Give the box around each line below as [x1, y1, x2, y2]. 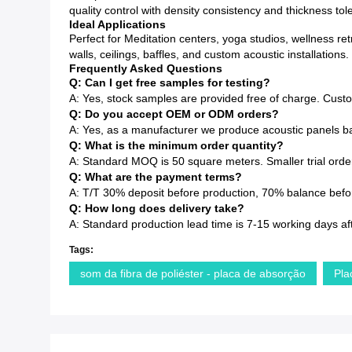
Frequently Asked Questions [69, 62, 222, 75]
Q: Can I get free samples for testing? [69, 76, 270, 90]
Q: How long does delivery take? [69, 202, 244, 215]
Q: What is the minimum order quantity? [69, 139, 284, 152]
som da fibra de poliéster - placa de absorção [80, 267, 306, 280]
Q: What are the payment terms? [69, 170, 242, 184]
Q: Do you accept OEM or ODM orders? [69, 108, 279, 121]
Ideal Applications [69, 18, 166, 31]
